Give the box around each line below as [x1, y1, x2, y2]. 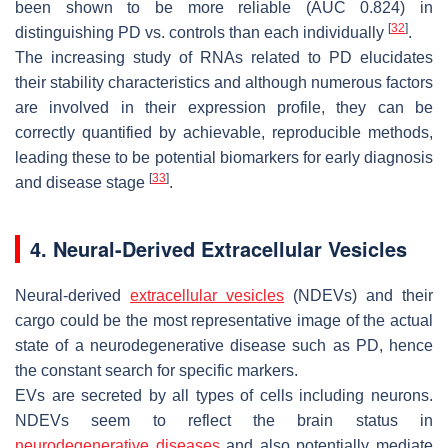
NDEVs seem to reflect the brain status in [15, 411, 433, 429]
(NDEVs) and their [284, 286, 433, 304]
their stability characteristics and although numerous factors [15, 73, 433, 91]
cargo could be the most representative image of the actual [15, 311, 433, 329]
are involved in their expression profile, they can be [15, 98, 433, 116]
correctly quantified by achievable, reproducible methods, [15, 123, 433, 141]
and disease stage [15, 173, 149, 191]
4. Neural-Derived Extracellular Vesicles [30, 233, 407, 263]
